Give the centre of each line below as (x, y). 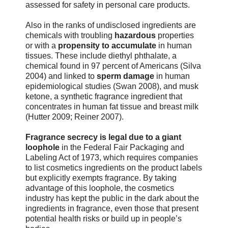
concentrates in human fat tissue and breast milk (112, 106)
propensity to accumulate (107, 45)
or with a (42, 45)
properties (176, 35)
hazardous (136, 35)
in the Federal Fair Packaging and (122, 147)
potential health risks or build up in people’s (104, 218)
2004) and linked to (61, 76)
